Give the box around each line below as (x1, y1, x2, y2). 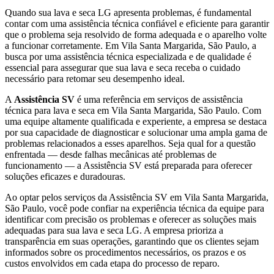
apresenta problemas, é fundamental (111, 7, 251, 18)
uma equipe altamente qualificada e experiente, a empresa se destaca (5, 116, 267, 127)
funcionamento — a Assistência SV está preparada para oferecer (5, 160, 252, 171)
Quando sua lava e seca (5, 7, 98, 18)
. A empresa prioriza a (139, 224, 223, 235)
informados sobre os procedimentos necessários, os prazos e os (5, 246, 246, 257)
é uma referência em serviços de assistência (75, 94, 243, 105)
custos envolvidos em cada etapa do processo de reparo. (5, 257, 220, 268)
